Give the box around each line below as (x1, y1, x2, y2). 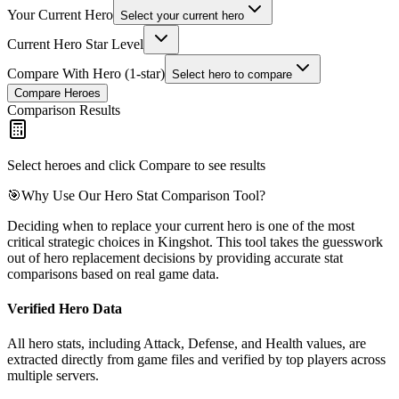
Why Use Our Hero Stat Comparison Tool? (21, 187, 265, 203)
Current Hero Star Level (7, 36, 143, 52)
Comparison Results (7, 102, 120, 118)
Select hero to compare (172, 67, 292, 81)
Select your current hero (120, 8, 244, 22)
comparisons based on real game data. (7, 265, 219, 281)
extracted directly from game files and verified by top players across (7, 352, 386, 368)
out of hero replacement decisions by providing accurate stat (7, 249, 343, 265)
